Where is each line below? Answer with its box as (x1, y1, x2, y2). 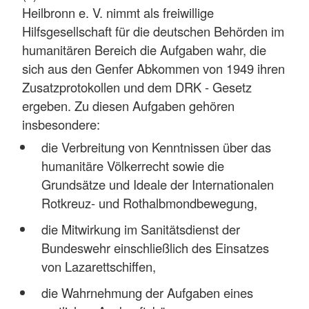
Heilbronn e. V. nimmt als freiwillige (22, 3, 214, 22)
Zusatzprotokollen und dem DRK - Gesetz (22, 78, 252, 97)
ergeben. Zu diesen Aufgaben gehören (22, 97, 235, 115)
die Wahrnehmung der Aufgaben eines (41, 283, 253, 301)
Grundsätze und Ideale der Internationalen (41, 175, 274, 193)
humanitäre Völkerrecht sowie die (41, 156, 224, 175)
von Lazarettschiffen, (41, 257, 156, 275)
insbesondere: (22, 115, 100, 134)
